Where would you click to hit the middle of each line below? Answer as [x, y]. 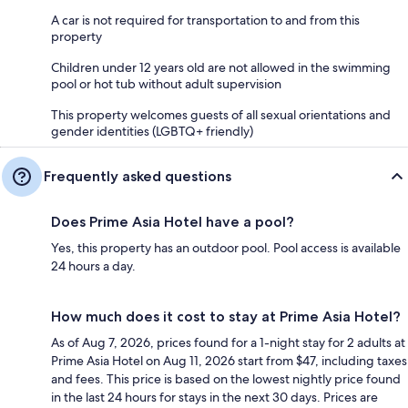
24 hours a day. [93, 265]
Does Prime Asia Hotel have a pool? [173, 221]
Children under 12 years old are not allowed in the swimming [221, 67]
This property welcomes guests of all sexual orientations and [221, 114]
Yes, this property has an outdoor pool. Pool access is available [226, 247]
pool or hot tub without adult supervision [166, 83]
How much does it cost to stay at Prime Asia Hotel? [226, 316]
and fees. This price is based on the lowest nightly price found [226, 378]
